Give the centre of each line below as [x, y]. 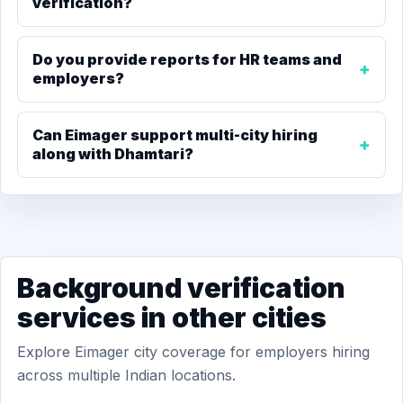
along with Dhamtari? [113, 154]
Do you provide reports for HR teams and [187, 59]
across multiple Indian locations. [126, 375]
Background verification [181, 288]
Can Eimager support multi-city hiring [175, 135]
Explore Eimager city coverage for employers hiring [193, 352]
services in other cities [172, 318]
